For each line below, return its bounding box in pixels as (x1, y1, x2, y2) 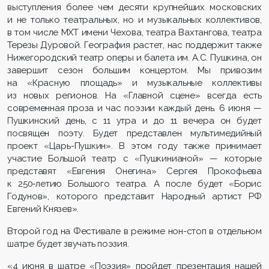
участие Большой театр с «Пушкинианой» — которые (7, 153, 262, 165)
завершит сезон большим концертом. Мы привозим (7, 65, 262, 76)
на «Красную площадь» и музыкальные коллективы (7, 77, 262, 89)
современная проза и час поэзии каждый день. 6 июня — (7, 103, 262, 114)
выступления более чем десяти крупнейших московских (7, 2, 262, 13)
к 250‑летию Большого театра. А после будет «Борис (7, 178, 262, 190)
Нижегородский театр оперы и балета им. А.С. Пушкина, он (7, 52, 262, 64)
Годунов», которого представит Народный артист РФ (7, 191, 262, 202)
